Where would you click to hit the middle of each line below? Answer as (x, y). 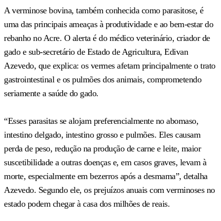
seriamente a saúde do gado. (51, 93)
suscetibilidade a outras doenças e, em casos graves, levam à (105, 162)
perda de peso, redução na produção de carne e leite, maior (102, 148)
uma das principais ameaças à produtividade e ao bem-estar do (109, 24)
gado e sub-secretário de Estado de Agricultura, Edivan (96, 52)
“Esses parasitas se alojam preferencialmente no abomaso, (101, 121)
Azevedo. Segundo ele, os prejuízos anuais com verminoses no (110, 190)
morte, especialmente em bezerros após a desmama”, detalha (106, 176)
